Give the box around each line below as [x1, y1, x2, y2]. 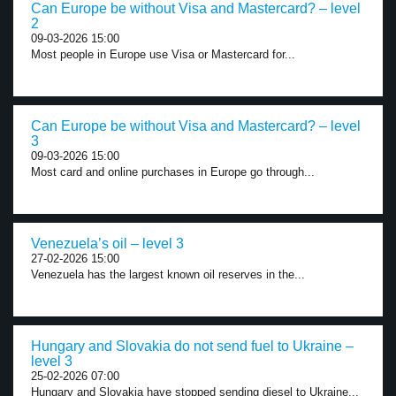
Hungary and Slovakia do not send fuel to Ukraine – [31, 339, 354, 354]
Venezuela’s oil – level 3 [31, 236, 184, 251]
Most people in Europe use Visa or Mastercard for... [31, 48, 295, 61]
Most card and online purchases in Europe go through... [31, 165, 315, 179]
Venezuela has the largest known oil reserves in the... [31, 268, 305, 281]
